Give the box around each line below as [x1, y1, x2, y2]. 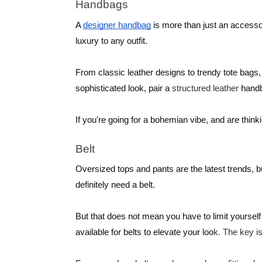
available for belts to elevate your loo [75, 227, 213, 237]
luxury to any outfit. [75, 36, 150, 46]
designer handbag [83, 20, 151, 30]
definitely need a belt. [75, 180, 157, 190]
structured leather [172, 83, 241, 93]
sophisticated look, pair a [75, 83, 172, 93]
